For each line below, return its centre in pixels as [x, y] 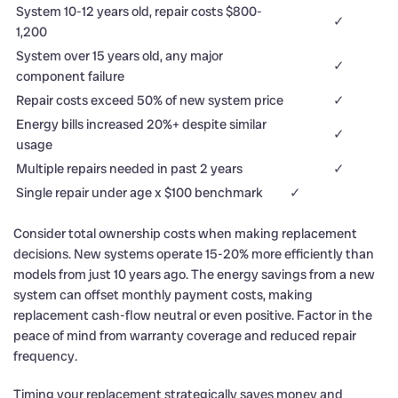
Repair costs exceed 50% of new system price [150, 100]
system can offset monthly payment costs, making [163, 295]
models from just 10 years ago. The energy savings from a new [194, 274]
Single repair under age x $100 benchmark [139, 192]
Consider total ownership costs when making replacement [185, 233]
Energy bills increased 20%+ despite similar [141, 124]
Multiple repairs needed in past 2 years [129, 168]
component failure [70, 76]
